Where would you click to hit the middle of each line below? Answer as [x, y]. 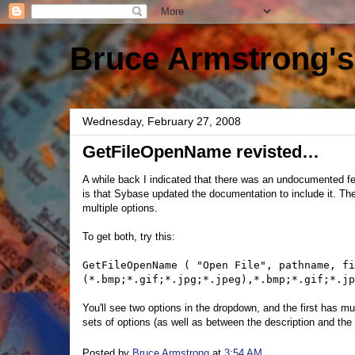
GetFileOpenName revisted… [201, 152]
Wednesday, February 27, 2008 [162, 121]
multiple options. [120, 208]
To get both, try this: [129, 237]
